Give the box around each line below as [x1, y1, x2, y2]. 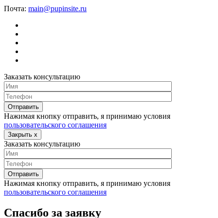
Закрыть [8, 131, 34, 138]
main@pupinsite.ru [28, 4, 87, 13]
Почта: [4, 4, 26, 13]
